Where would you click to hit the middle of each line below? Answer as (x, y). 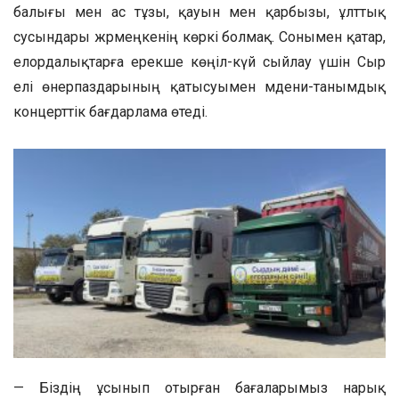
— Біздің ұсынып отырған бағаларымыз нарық (199, 388)
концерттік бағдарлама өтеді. (110, 111)
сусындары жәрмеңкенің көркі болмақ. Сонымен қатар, (199, 37)
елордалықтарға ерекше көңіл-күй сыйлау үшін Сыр (199, 61)
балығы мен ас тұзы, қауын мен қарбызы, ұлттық (199, 12)
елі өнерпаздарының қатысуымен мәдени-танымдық (199, 86)
